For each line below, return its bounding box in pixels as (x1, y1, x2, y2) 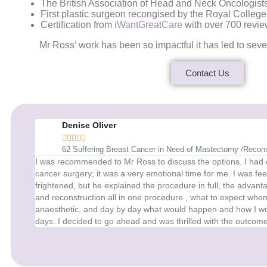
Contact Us (185, 68, 230, 79)
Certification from (41, 20, 114, 30)
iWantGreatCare (114, 20, 182, 30)
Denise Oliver (62, 120, 117, 131)
